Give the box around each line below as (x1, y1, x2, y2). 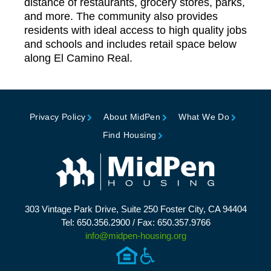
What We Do (178, 111, 230, 122)
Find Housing (102, 129, 157, 140)
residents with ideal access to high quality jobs (24, 24, 247, 36)
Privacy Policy (29, 111, 86, 122)
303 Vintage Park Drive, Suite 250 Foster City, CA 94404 (24, 203, 247, 214)
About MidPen (103, 111, 161, 122)
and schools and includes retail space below (24, 38, 237, 50)
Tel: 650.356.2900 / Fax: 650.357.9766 (60, 217, 211, 227)
